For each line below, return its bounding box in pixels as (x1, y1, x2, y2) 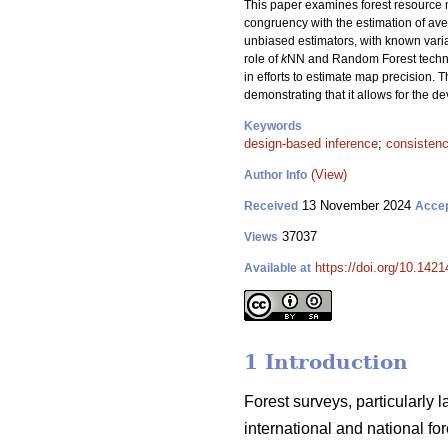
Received (244, 199, 298, 213)
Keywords (244, 119, 302, 133)
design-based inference (244, 136, 378, 151)
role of (244, 52, 281, 66)
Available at (244, 261, 311, 275)
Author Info (244, 168, 307, 182)
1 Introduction (244, 350, 408, 375)
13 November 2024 (298, 198, 415, 213)
